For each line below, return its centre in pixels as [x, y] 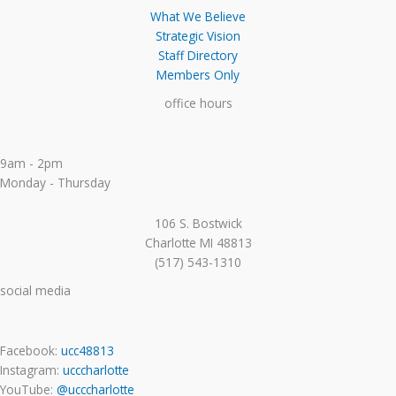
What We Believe [198, 17]
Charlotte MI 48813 [198, 243]
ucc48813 [88, 351]
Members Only [198, 75]
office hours [198, 103]
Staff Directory [198, 56]
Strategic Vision [198, 36]
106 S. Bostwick [198, 224]
